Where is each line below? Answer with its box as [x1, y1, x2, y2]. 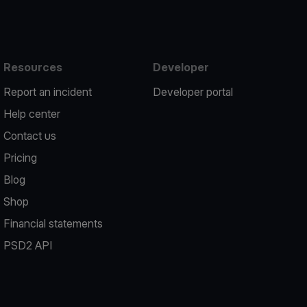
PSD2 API [3, 238, 53, 252]
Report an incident [3, 85, 93, 99]
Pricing [3, 151, 38, 164]
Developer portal [152, 85, 233, 99]
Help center [3, 107, 61, 121]
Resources [3, 60, 63, 74]
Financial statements [3, 217, 103, 230]
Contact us [3, 129, 57, 143]
